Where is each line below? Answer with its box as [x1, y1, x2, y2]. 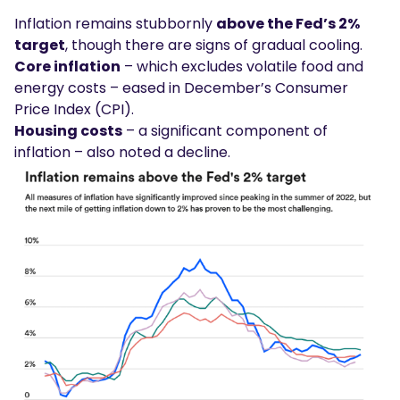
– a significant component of [122, 120, 328, 141]
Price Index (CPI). [14, 98, 137, 120]
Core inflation [14, 55, 121, 77]
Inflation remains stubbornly [14, 12, 216, 34]
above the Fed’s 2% [216, 12, 360, 34]
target [14, 34, 65, 55]
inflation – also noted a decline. [14, 141, 234, 162]
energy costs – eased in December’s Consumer [14, 77, 348, 98]
